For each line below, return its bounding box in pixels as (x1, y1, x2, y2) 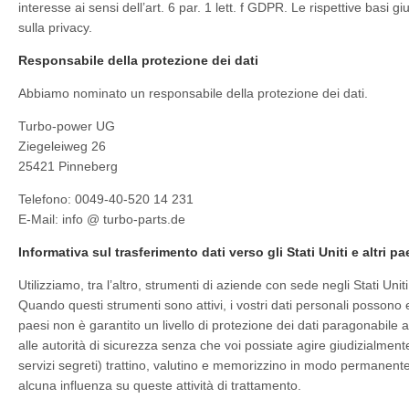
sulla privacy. (18, 20, 92, 35)
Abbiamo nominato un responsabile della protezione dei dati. (18, 86, 368, 100)
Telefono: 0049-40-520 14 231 (18, 192, 194, 206)
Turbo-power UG (18, 119, 115, 133)
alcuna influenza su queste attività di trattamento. (18, 378, 301, 393)
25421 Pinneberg (18, 159, 118, 173)
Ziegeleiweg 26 (18, 139, 106, 153)
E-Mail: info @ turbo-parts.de (18, 212, 185, 226)
